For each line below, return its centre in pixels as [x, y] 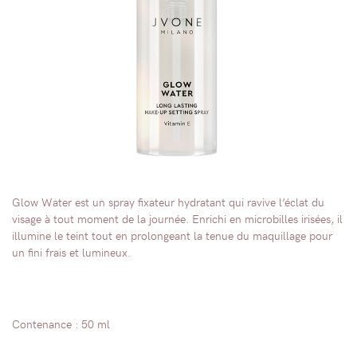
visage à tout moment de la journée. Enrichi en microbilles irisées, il [177, 218]
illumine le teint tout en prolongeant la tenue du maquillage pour [172, 235]
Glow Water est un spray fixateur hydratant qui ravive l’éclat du [168, 201]
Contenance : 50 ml [61, 323]
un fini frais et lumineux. [71, 251]
